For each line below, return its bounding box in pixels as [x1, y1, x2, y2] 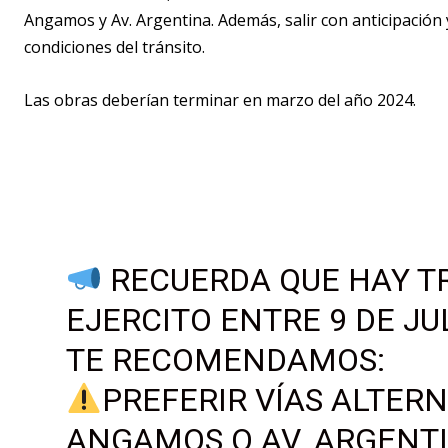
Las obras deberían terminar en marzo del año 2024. [24, 89, 416, 112]
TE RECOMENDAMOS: [65, 341, 385, 380]
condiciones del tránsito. [24, 36, 205, 59]
